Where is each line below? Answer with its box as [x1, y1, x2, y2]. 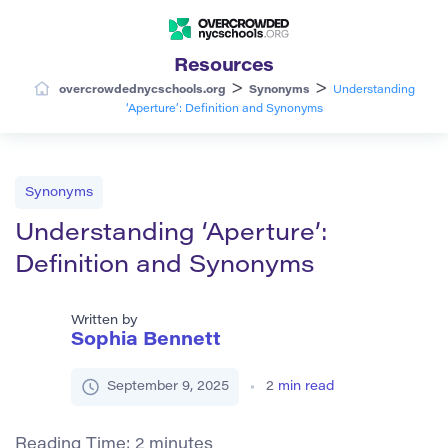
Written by [71, 313, 138, 327]
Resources [174, 57, 274, 76]
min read [278, 379, 334, 393]
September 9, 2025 [107, 379, 229, 393]
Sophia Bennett [71, 331, 221, 350]
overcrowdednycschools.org [58, 84, 226, 96]
